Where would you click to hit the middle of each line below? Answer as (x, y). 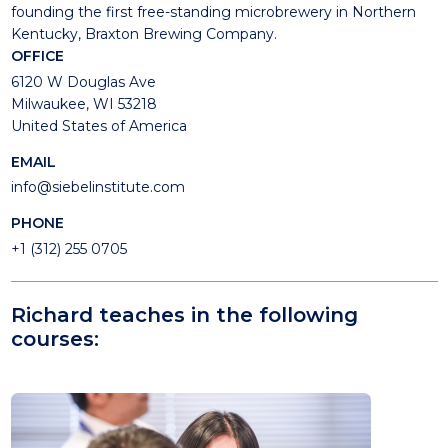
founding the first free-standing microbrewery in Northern (213, 12)
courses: (54, 338)
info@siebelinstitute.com (97, 187)
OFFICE (37, 56)
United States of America (98, 125)
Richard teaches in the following (184, 314)
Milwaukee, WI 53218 (83, 103)
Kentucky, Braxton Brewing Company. (143, 34)
